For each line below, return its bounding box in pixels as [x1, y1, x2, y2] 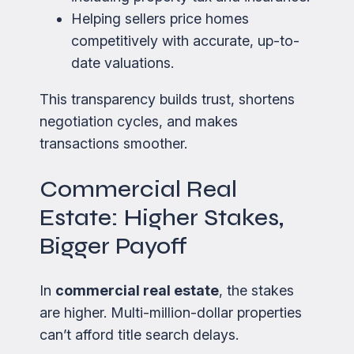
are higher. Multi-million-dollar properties [40, 304, 302, 322]
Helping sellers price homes [71, 10, 249, 28]
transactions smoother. [40, 135, 187, 153]
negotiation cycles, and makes [40, 113, 238, 130]
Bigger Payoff [40, 232, 187, 261]
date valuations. [71, 55, 174, 72]
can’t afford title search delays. [40, 326, 239, 344]
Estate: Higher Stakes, [40, 203, 284, 232]
